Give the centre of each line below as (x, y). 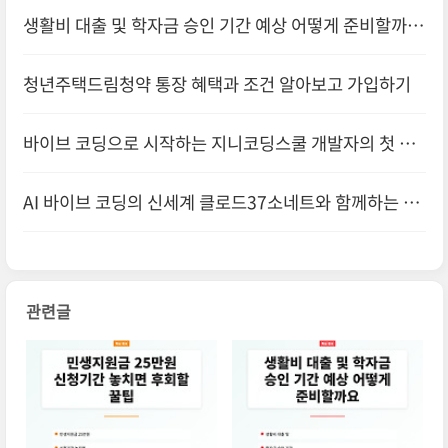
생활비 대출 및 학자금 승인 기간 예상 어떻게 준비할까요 (222, 25)
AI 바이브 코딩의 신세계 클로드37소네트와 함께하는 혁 (220, 202)
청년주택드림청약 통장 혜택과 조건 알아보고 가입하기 (216, 84)
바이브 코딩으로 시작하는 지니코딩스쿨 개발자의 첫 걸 (218, 143)
